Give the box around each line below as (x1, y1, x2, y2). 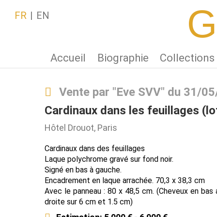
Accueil (50, 52, 86, 64)
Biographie (97, 52, 149, 64)
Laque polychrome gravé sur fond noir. (45, 155, 173, 164)
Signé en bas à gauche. (45, 165, 122, 174)
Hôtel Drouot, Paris (45, 123, 117, 133)
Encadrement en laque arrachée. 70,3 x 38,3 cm (45, 176, 205, 185)
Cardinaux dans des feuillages (45, 144, 145, 153)
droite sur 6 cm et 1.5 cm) (45, 197, 133, 206)
